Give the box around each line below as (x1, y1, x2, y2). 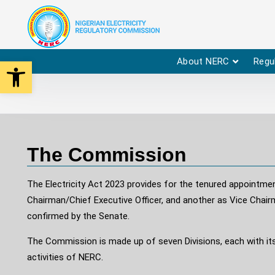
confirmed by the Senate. (27, 211, 130, 222)
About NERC (176, 55, 230, 67)
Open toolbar (6, 55, 114, 79)
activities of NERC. (27, 252, 103, 263)
